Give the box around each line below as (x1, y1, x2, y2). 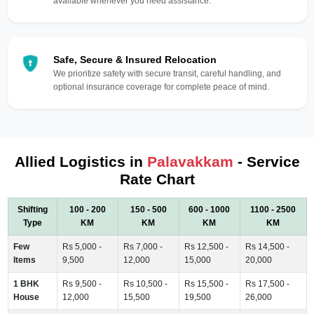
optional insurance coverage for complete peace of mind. (53, 81, 269, 92)
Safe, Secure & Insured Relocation (53, 53, 217, 65)
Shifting (17, 204, 48, 214)
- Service (233, 153, 300, 170)
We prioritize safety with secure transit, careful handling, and (53, 68, 281, 78)
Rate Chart (119, 170, 195, 187)
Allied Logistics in (14, 153, 147, 170)
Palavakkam (146, 153, 233, 170)
